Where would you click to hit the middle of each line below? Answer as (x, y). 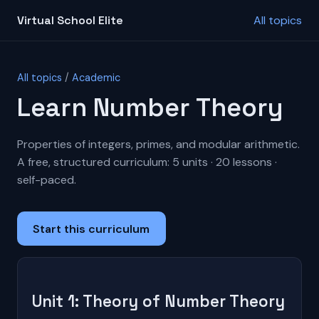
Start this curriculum (91, 229)
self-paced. (47, 180)
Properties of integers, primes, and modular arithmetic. (158, 144)
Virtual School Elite (70, 20)
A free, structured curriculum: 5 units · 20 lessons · (147, 162)
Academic (96, 78)
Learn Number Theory (150, 108)
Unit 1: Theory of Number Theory (158, 302)
